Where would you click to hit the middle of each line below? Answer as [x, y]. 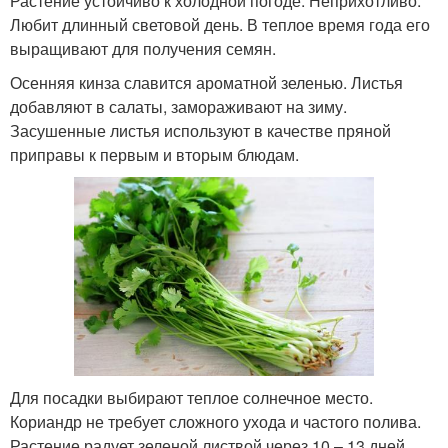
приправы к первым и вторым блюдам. [154, 154]
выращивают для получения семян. [143, 48]
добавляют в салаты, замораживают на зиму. [178, 106]
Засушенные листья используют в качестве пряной [200, 130]
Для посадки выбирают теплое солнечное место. [191, 398]
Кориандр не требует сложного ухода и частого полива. [215, 422]
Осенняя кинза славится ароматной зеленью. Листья [206, 82]
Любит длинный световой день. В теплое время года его [220, 24]
